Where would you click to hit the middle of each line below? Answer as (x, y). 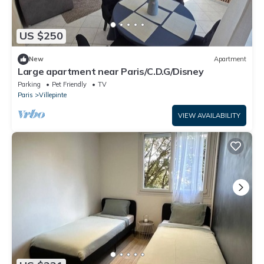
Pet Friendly (69, 84)
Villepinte (53, 95)
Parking (29, 84)
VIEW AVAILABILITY (209, 115)
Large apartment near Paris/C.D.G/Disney (111, 71)
